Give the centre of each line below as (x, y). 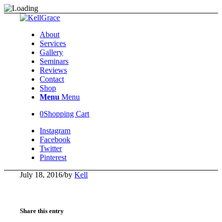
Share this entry (42, 211)
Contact (52, 79)
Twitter (51, 148)
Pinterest (53, 157)
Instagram (55, 131)
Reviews (54, 70)
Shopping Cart (67, 114)
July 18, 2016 (41, 175)
